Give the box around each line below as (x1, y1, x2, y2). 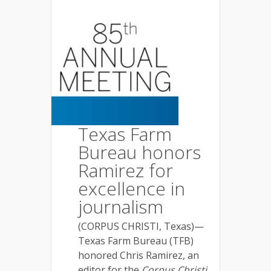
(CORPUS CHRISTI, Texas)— (78, 220, 204, 233)
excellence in (78, 176, 185, 201)
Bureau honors (78, 140, 201, 165)
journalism (78, 194, 163, 219)
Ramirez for (78, 158, 173, 183)
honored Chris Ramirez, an (78, 249, 199, 262)
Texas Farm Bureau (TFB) (78, 234, 194, 247)
